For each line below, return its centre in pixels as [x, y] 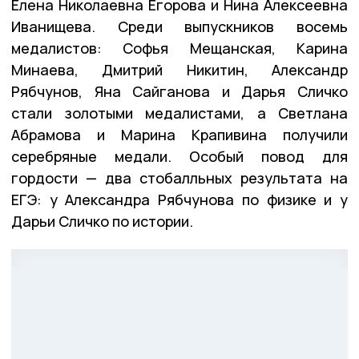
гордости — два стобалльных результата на [179, 177]
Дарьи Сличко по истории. [102, 221]
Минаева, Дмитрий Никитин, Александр [179, 69]
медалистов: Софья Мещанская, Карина [179, 48]
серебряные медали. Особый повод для [179, 156]
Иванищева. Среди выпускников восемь [179, 26]
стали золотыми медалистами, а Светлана [179, 113]
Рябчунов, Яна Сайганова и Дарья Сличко [179, 91]
